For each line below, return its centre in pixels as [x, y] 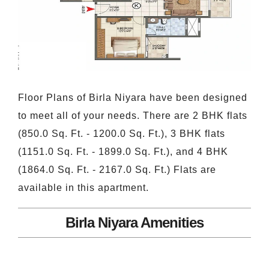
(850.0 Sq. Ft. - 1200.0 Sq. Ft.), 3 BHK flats [122, 134]
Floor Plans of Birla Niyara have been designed [133, 98]
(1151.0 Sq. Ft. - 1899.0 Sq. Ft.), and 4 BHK [123, 152]
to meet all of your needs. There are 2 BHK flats [133, 116]
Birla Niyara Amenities [134, 223]
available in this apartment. [83, 188]
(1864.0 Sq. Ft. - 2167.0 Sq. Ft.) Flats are [117, 170]
